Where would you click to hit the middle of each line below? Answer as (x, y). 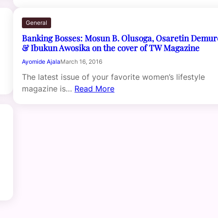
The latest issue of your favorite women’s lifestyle (114, 77)
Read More (95, 88)
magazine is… (48, 88)
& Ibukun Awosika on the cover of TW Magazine (111, 47)
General (37, 22)
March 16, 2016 (82, 61)
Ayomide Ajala (41, 61)
